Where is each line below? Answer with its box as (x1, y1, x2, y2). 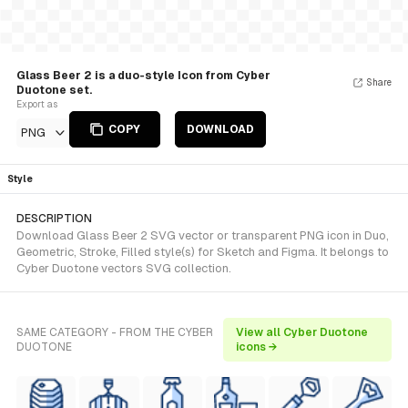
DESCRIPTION (16, 212, 92, 225)
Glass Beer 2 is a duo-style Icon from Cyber (16, 69, 270, 82)
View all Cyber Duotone (235, 326, 368, 339)
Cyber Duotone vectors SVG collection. (16, 261, 231, 275)
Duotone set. (16, 84, 92, 97)
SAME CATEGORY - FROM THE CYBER (16, 326, 213, 339)
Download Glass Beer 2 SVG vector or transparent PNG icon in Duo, (16, 229, 389, 242)
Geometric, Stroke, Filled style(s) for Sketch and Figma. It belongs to (16, 245, 389, 259)
